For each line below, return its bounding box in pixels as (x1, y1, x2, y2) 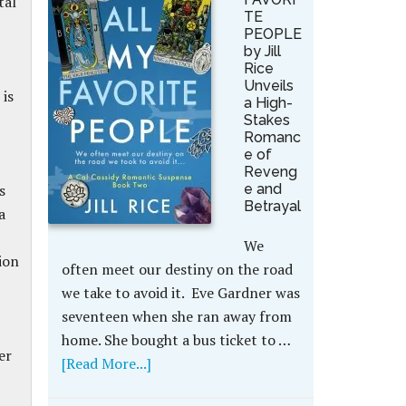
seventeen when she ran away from (61, 306, 292, 326)
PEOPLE (243, 25, 302, 43)
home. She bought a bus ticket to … (61, 330, 290, 350)
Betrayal (243, 198, 301, 215)
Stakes (243, 111, 290, 129)
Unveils (243, 77, 294, 94)
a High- (243, 94, 293, 111)
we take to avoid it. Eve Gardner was (61, 283, 300, 303)
